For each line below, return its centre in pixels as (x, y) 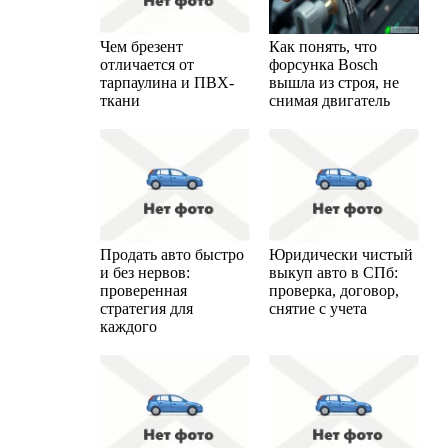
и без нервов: (145, 272)
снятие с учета (318, 308)
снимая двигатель (329, 100)
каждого (128, 326)
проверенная (143, 290)
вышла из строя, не (334, 82)
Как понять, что (323, 46)
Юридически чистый (341, 254)
